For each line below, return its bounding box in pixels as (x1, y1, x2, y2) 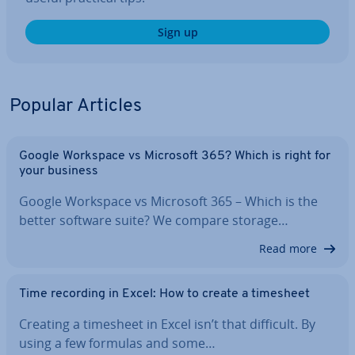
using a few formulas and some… (19, 334, 216, 352)
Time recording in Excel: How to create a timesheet (19, 288, 310, 300)
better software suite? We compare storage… (19, 212, 288, 229)
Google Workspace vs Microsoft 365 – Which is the (19, 193, 318, 210)
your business (19, 165, 98, 177)
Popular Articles (10, 97, 142, 116)
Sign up (157, 25, 198, 40)
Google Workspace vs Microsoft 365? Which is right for (19, 150, 330, 162)
